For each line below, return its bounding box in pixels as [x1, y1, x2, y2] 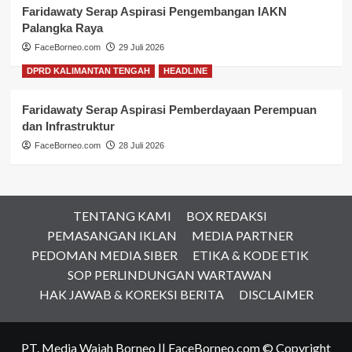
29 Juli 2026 [118, 42, 164, 52]
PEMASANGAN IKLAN [46, 227, 177, 243]
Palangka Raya [21, 20, 103, 35]
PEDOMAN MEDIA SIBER [31, 247, 178, 262]
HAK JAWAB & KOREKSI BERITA [38, 286, 224, 302]
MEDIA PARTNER [191, 227, 293, 243]
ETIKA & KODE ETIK [192, 247, 309, 262]
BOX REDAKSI [185, 207, 267, 223]
